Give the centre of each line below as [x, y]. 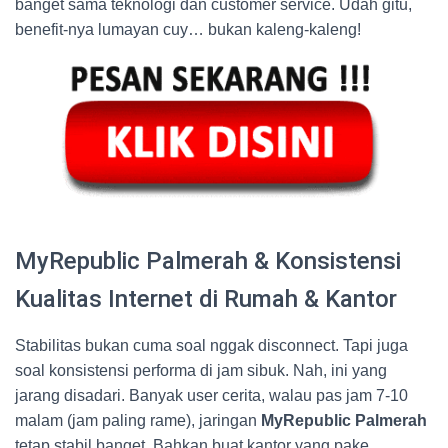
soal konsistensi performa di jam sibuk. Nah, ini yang [201, 370]
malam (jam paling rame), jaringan [138, 420]
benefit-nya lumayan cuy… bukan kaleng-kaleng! [188, 30]
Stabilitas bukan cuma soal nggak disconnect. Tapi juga [211, 345]
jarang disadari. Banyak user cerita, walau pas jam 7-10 [211, 395]
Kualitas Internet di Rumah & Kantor [206, 298]
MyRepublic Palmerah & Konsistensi [208, 260]
